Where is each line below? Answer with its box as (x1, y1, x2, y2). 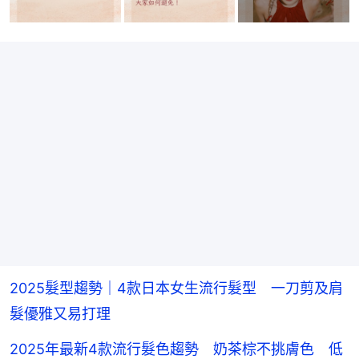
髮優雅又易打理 (10, 305, 111, 322)
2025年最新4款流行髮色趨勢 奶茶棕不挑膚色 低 (10, 340, 343, 357)
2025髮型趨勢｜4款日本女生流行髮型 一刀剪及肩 (10, 279, 343, 296)
